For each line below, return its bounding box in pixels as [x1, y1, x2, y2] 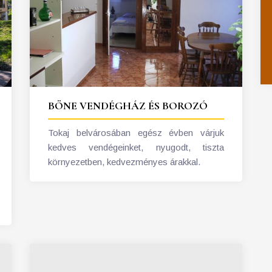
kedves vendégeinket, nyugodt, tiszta [48, 142, 224, 153]
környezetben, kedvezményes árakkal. [48, 157, 200, 168]
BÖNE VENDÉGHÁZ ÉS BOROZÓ [48, 99, 208, 113]
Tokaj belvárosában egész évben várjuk [48, 127, 224, 138]
